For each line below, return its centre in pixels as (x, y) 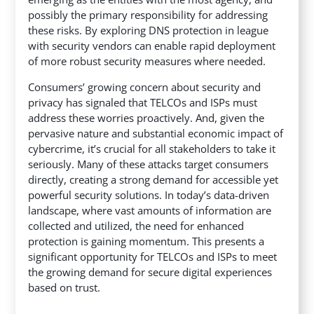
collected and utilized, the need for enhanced (136, 225)
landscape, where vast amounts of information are (150, 210)
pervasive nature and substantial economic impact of (156, 133)
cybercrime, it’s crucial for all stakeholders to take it (152, 148)
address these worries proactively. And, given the (146, 117)
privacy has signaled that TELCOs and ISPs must (143, 102)
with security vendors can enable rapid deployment (152, 45)
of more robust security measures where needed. (147, 61)
